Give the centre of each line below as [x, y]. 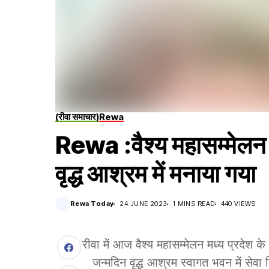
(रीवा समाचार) [77, 117]
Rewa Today [92, 204]
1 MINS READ [194, 204]
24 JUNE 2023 [143, 204]
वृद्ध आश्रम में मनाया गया [156, 174]
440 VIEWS [238, 204]
